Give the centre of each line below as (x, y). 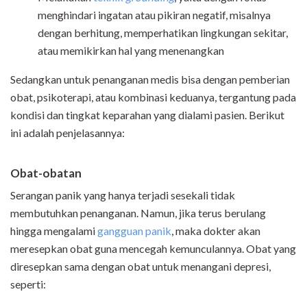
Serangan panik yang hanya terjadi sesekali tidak (123, 195)
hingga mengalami (54, 231)
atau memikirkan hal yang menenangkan (131, 51)
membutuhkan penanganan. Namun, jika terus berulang (138, 213)
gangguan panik (134, 231)
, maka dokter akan (216, 231)
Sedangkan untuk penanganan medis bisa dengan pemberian (150, 79)
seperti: (28, 284)
